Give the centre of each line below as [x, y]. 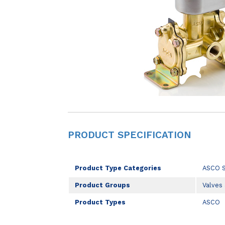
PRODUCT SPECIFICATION [129, 135]
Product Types [100, 202]
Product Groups [103, 185]
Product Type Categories [118, 168]
